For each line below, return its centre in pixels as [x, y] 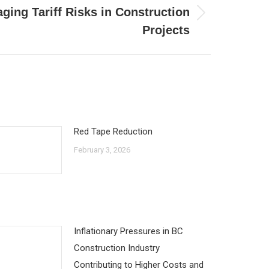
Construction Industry [117, 248]
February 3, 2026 [102, 150]
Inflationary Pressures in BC [128, 231]
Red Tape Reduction [113, 131]
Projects [166, 30]
